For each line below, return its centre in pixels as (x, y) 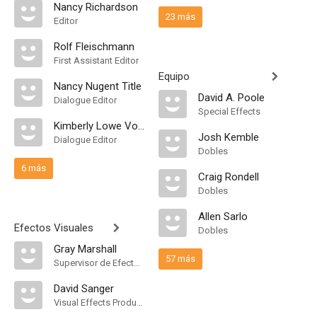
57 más (180, 259)
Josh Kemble (229, 137)
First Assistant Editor (96, 60)
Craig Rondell (229, 177)
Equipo (174, 76)
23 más (180, 17)
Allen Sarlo (223, 217)
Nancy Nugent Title (98, 86)
